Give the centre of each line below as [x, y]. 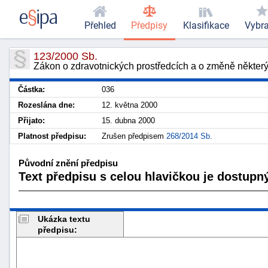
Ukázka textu [64, 219]
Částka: [31, 89]
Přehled [100, 26]
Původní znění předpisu [68, 163]
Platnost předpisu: [52, 136]
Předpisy [150, 26]
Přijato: [31, 121]
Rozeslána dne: [46, 105]
